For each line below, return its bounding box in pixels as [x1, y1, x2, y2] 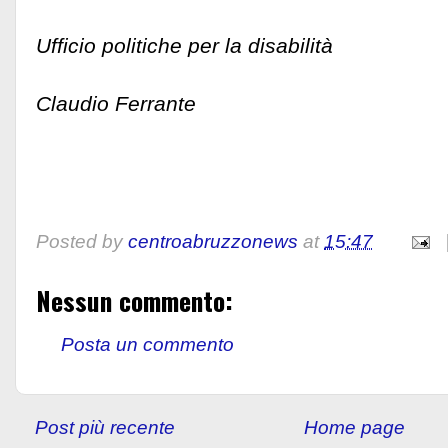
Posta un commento [61, 334, 234, 356]
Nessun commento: [36, 280, 233, 319]
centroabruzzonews [128, 230, 298, 252]
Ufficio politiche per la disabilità [36, 33, 333, 57]
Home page [303, 416, 405, 438]
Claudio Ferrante [36, 91, 196, 115]
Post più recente [35, 416, 175, 438]
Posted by [36, 230, 128, 252]
